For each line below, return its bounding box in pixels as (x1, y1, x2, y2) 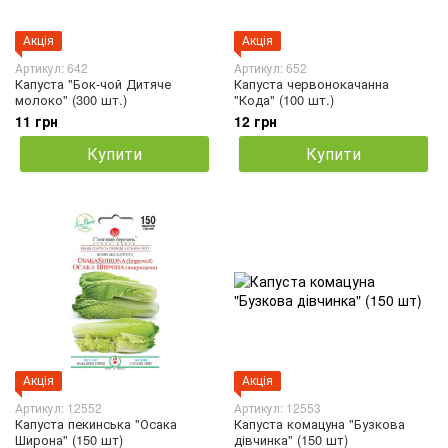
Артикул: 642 (15, 58, 88, 76)
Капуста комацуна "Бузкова (234, 413, 405, 433)
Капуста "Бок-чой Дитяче (15, 73, 171, 93)
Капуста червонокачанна (234, 73, 389, 93)
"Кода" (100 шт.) (234, 89, 334, 109)
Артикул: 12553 (234, 398, 321, 416)
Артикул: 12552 (15, 398, 102, 416)
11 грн (15, 110, 58, 131)
